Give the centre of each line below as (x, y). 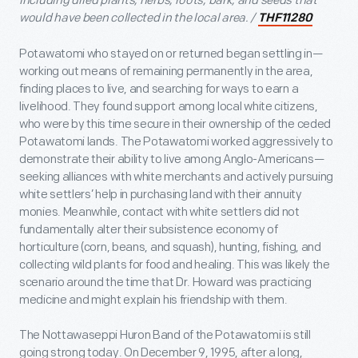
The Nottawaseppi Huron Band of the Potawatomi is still (165, 336)
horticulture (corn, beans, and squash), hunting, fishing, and (170, 248)
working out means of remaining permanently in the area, (166, 72)
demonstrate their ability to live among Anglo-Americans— (172, 160)
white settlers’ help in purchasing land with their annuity (161, 195)
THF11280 (286, 19)
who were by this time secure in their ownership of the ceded (175, 125)
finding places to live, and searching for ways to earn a (159, 89)
